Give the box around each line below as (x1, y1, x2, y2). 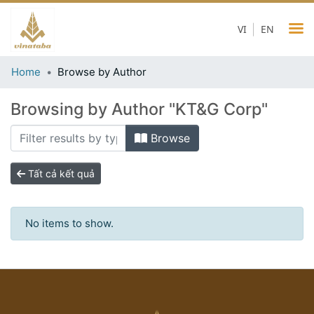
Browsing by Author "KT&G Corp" (11, 99, 268, 119)
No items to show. (25, 217, 114, 230)
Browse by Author (57, 65, 146, 78)
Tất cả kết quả (25, 168, 95, 179)
